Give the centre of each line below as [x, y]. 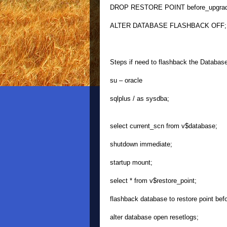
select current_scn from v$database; [164, 126]
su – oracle [126, 80]
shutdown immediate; [141, 144]
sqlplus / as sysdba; [140, 99]
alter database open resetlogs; [154, 217]
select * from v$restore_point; [153, 181]
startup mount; [131, 162]
